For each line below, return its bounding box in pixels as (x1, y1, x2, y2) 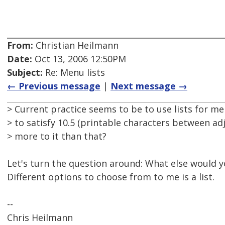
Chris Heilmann (7, 211, 73, 224)
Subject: (7, 66, 43, 79)
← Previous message (7, 80, 100, 92)
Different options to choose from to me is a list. (7, 171, 214, 183)
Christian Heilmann (33, 39, 119, 52)
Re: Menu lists (43, 66, 105, 79)
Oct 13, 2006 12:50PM (32, 53, 126, 65)
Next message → (110, 80, 187, 92)
